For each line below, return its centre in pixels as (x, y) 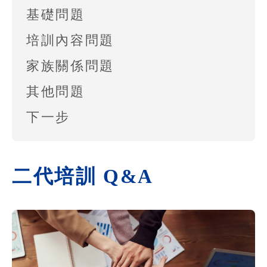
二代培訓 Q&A (83, 176)
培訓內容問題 (70, 39)
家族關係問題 (70, 65)
